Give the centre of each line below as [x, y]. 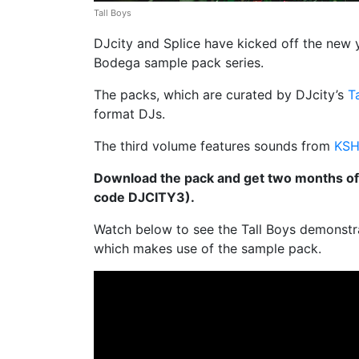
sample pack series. [202, 63]
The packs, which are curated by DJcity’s [221, 95]
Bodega [117, 63]
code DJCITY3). [144, 197]
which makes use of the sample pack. [208, 248]
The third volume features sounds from [214, 146]
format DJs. [129, 114]
